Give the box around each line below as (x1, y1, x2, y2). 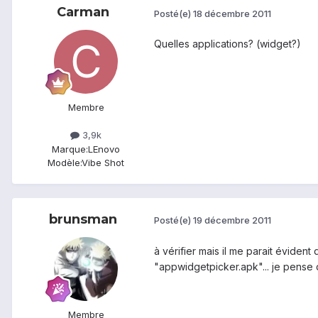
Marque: (52, 143, 88, 155)
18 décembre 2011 (193, 7, 271, 19)
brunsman (49, 211, 117, 227)
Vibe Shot (82, 156, 124, 168)
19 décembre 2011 (193, 214, 271, 226)
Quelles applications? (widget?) (154, 38, 301, 50)
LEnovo (88, 143, 120, 155)
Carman (57, 4, 109, 21)
